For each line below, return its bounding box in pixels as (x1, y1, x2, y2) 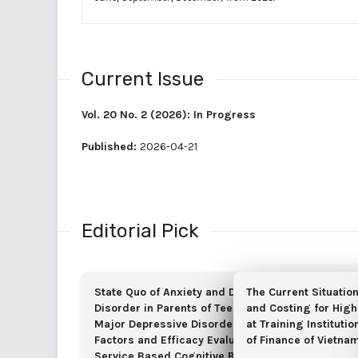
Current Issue (82, 67, 204, 90)
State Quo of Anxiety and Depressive (94, 284, 288, 299)
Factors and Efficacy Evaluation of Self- (94, 332, 304, 347)
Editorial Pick (82, 219, 199, 242)
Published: (82, 139, 140, 153)
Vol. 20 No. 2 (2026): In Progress (82, 107, 256, 121)
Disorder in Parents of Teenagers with (94, 300, 296, 315)
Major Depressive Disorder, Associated (94, 316, 304, 331)
